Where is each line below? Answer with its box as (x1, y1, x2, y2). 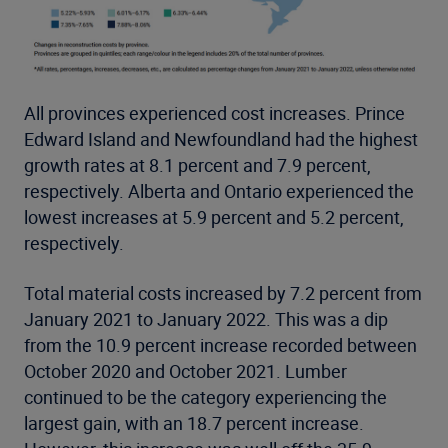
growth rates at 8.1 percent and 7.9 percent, (24, 152, 371, 177)
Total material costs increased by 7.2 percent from (24, 280, 422, 305)
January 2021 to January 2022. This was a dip (24, 306, 388, 331)
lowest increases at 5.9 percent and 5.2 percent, (24, 204, 404, 229)
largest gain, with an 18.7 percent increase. (24, 410, 364, 435)
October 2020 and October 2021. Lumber (24, 358, 347, 383)
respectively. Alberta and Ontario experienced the (24, 178, 414, 203)
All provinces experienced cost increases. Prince (24, 100, 405, 125)
